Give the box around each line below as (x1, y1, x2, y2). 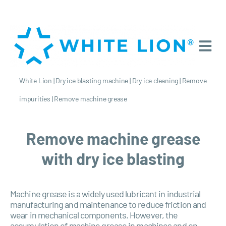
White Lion (19, 76, 52, 85)
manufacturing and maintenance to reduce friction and (10, 198, 206, 210)
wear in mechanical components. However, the (10, 209, 178, 220)
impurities (19, 94, 50, 103)
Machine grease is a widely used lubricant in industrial (10, 188, 201, 199)
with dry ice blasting (41, 148, 185, 168)
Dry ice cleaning (132, 76, 179, 85)
